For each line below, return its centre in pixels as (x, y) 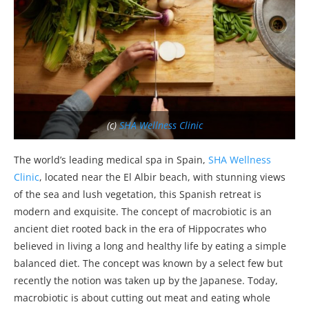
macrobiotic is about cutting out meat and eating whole (142, 298)
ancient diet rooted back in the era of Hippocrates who (140, 229)
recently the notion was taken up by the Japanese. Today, (146, 281)
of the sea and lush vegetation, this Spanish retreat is (138, 195)
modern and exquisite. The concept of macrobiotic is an (143, 212)
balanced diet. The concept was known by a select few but (148, 263)
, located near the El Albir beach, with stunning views (162, 177)
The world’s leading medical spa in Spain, (111, 160)
